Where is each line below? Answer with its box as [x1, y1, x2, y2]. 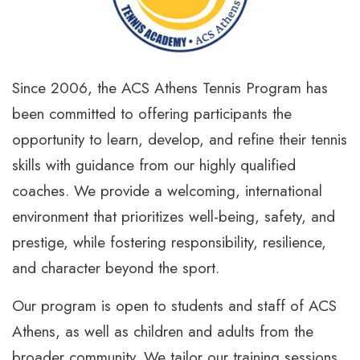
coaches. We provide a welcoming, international [12, 179, 322, 202]
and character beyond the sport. [12, 256, 219, 279]
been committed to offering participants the [12, 102, 292, 125]
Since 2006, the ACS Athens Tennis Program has [12, 76, 328, 99]
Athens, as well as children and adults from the [12, 320, 313, 342]
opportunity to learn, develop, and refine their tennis [12, 128, 347, 150]
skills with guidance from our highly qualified [12, 153, 296, 176]
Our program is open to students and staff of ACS [12, 294, 337, 317]
